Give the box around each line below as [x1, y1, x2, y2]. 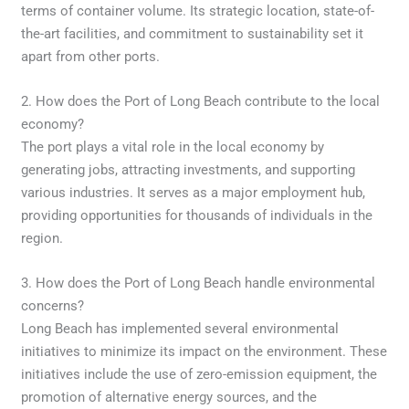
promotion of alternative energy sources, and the [21, 388, 318, 405]
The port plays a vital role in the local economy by [21, 138, 325, 155]
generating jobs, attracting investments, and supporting [21, 161, 356, 178]
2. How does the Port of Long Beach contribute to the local [21, 92, 381, 110]
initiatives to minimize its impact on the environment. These [21, 342, 388, 360]
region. [21, 229, 64, 246]
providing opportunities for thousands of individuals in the [21, 206, 373, 224]
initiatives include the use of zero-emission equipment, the [21, 365, 378, 383]
